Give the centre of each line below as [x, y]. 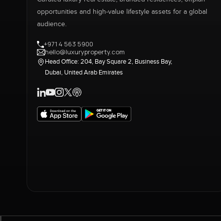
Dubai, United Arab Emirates [84, 72]
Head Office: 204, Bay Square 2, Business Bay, [108, 61]
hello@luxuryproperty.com [85, 52]
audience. [52, 24]
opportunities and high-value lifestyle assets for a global [122, 12]
